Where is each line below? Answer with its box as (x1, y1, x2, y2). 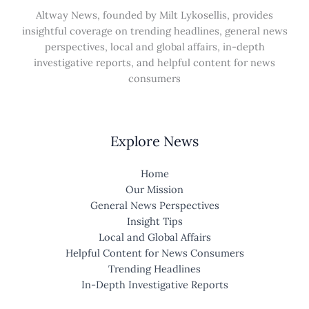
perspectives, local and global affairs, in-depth (44, 39, 265, 53)
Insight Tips (126, 215, 183, 228)
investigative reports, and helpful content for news (34, 55, 275, 69)
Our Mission (126, 183, 183, 197)
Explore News (110, 132, 199, 150)
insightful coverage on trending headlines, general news (21, 23, 288, 37)
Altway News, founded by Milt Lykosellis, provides (36, 8, 273, 21)
